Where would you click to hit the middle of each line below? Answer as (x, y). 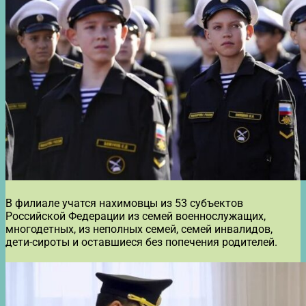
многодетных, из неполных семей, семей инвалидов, (139, 229)
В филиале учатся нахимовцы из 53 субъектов (124, 203)
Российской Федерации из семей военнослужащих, (136, 216)
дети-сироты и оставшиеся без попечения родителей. (141, 242)
